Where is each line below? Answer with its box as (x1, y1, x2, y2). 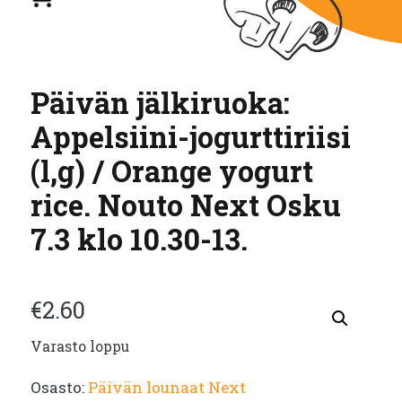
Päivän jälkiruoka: (31, 83, 290, 122)
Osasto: (31, 376, 88, 398)
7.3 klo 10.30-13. (31, 219, 248, 258)
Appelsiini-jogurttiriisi (31, 117, 351, 156)
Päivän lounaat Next (88, 376, 246, 398)
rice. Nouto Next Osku (31, 185, 341, 224)
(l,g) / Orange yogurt (31, 151, 313, 190)
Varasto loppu (31, 336, 129, 355)
